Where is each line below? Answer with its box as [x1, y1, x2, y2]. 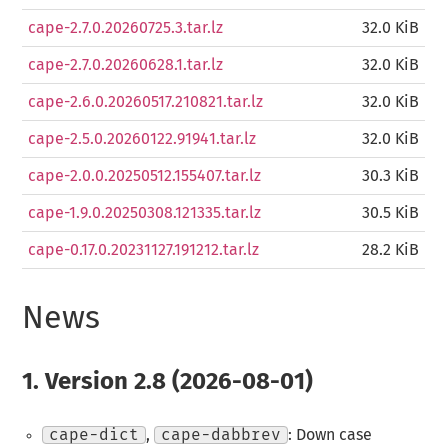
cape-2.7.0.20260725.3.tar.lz [28, 20, 224, 37]
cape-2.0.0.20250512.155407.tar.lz [28, 168, 262, 185]
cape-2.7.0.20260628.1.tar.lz [28, 57, 224, 74]
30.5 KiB [362, 205, 420, 222]
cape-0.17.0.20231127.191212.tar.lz [28, 242, 260, 259]
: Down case [287, 426, 372, 443]
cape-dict [48, 426, 139, 443]
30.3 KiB [362, 168, 420, 185]
